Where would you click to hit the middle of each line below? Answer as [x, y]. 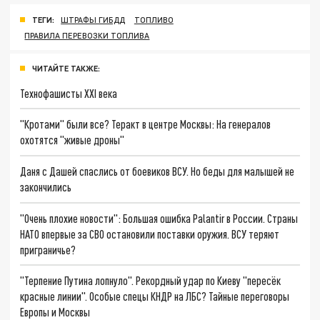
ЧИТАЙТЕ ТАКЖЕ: [66, 68]
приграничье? [48, 249]
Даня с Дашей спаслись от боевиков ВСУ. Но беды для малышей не [157, 171]
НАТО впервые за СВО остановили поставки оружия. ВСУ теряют [150, 234]
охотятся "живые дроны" [72, 140]
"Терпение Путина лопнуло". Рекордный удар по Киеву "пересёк [151, 281]
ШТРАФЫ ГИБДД [93, 19]
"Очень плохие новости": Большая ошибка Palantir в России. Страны [159, 218]
